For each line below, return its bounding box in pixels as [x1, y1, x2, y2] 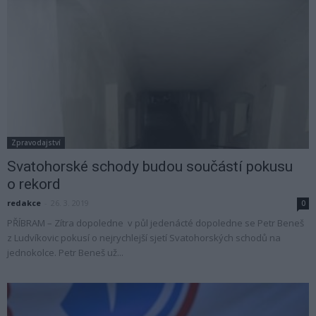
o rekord [7, 176, 61, 193]
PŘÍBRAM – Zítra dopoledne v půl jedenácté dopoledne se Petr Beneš [7, 217, 304, 230]
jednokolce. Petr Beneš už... [7, 246, 123, 260]
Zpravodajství [11, 138, 61, 148]
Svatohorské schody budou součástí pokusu [7, 158, 293, 176]
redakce [7, 197, 41, 209]
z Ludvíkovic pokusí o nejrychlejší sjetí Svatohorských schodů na [7, 231, 281, 245]
